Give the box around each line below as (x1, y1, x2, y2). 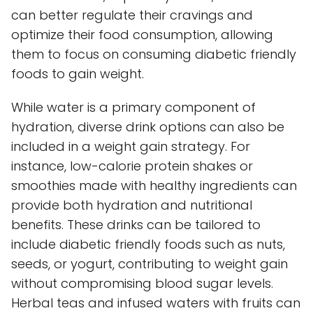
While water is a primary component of (11, 98, 256, 116)
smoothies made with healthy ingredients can (11, 176, 297, 194)
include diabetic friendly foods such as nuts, (11, 235, 285, 253)
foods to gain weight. (11, 64, 144, 82)
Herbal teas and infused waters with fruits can (11, 293, 300, 312)
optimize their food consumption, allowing (11, 25, 273, 43)
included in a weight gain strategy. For (11, 137, 250, 155)
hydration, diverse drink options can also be (11, 117, 284, 136)
